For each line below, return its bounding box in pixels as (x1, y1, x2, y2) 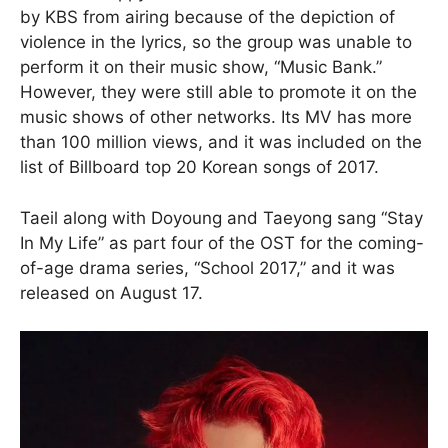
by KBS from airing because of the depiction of (20, 7, 395, 28)
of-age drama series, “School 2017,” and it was (20, 257, 395, 278)
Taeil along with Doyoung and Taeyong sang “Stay (20, 207, 423, 228)
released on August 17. (20, 282, 203, 303)
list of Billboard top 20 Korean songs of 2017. (20, 157, 379, 178)
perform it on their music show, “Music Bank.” (20, 57, 382, 78)
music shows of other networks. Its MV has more (20, 107, 412, 128)
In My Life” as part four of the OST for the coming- (20, 232, 424, 253)
